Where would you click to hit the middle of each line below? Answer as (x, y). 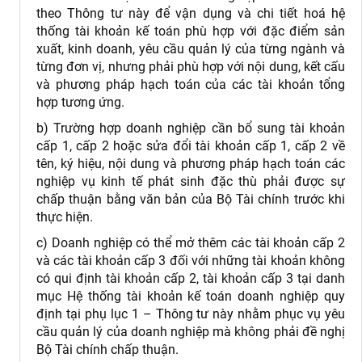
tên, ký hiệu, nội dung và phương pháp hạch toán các (191, 163)
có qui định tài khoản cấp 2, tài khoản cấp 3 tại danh (191, 278)
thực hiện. (65, 217)
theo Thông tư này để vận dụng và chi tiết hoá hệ (191, 14)
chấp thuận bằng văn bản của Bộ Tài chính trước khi (191, 199)
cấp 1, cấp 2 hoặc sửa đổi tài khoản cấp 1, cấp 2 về (191, 145)
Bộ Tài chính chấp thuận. (107, 349)
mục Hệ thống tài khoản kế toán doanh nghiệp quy (191, 296)
